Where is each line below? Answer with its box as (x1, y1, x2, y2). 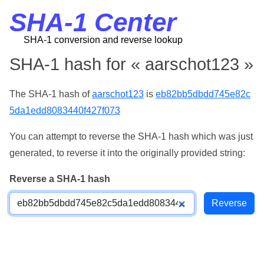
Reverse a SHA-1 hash (9, 174, 110, 184)
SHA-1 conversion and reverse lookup (24, 35, 183, 45)
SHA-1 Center (9, 8, 176, 37)
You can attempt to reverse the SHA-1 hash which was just (9, 131, 253, 141)
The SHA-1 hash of (9, 89, 92, 99)
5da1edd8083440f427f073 (9, 105, 120, 115)
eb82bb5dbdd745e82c (156, 89, 250, 99)
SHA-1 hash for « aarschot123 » (9, 55, 253, 74)
